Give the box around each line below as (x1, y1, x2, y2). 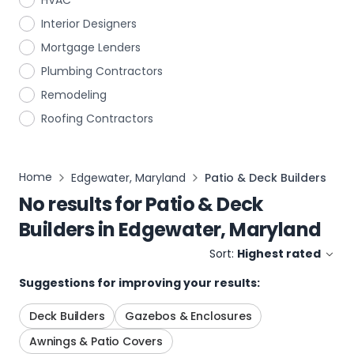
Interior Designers (41, 16, 137, 32)
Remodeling (41, 87, 107, 103)
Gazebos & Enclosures (125, 308, 252, 324)
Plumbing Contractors (41, 63, 163, 79)
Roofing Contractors (41, 111, 153, 126)
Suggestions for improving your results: (19, 275, 260, 291)
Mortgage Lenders (41, 40, 141, 55)
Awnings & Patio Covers (29, 333, 163, 349)
